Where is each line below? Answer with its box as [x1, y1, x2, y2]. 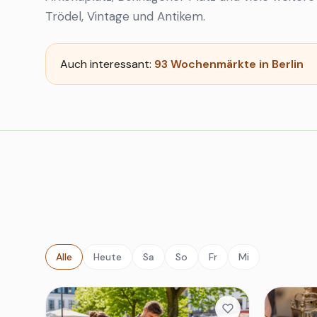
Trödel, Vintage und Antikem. [45, 8, 205, 24]
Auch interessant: [60, 57, 154, 71]
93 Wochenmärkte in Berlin [154, 57, 304, 71]
